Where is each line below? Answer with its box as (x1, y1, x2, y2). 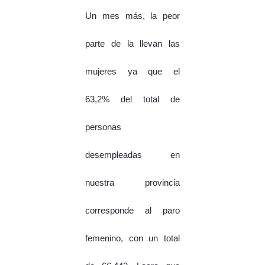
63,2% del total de (85, 95, 180, 105)
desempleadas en (85, 150, 180, 160)
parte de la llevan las (85, 39, 180, 49)
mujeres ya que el (85, 67, 180, 77)
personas (85, 122, 121, 132)
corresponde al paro (85, 206, 180, 216)
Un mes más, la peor (85, 11, 180, 21)
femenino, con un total (85, 234, 180, 244)
